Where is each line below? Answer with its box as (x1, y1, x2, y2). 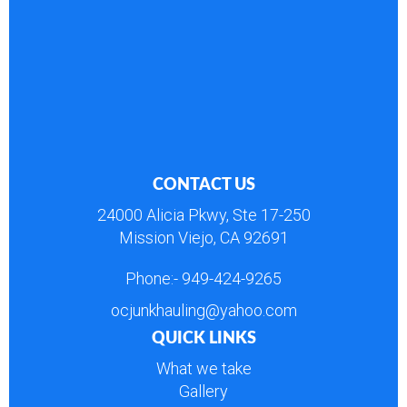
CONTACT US (152, 176, 255, 194)
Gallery (179, 381, 228, 401)
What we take (155, 358, 252, 378)
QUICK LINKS (151, 330, 256, 347)
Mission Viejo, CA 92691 (118, 227, 289, 247)
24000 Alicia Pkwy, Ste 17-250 (96, 204, 311, 224)
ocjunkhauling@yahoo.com (110, 300, 297, 320)
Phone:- (125, 268, 182, 288)
